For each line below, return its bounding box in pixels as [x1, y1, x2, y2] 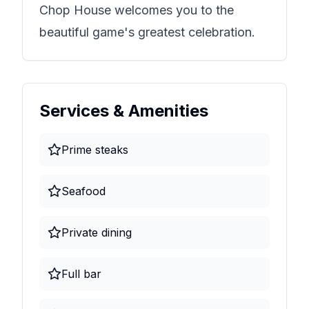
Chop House [39, 3, 111, 17]
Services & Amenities [39, 101, 208, 121]
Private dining [61, 226, 132, 239]
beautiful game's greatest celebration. [39, 25, 255, 39]
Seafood [61, 184, 106, 198]
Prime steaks [61, 143, 128, 157]
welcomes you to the [111, 3, 234, 17]
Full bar [61, 267, 101, 281]
